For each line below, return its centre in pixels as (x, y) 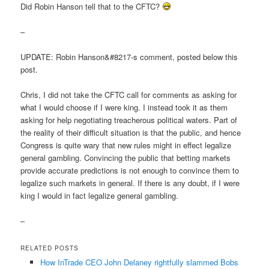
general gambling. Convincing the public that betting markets (126, 158)
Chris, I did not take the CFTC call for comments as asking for (129, 95)
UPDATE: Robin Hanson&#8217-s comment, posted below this (129, 57)
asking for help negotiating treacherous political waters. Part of (129, 120)
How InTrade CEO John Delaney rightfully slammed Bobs (139, 262)
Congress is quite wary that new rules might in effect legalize (126, 145)
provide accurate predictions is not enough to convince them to (130, 171)
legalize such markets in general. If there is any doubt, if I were (130, 183)
